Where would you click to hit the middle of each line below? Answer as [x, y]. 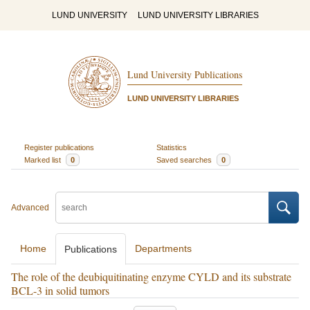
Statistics [172, 147]
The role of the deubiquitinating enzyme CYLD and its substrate [151, 276]
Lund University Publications [184, 75]
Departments [163, 248]
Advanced [30, 208]
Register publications [59, 147]
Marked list [43, 159]
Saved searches [185, 159]
